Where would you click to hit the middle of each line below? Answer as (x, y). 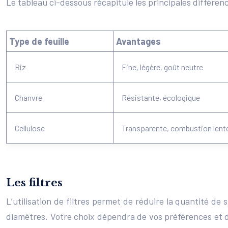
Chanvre (28, 97)
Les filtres (34, 183)
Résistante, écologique (161, 97)
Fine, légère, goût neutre (162, 67)
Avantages (138, 41)
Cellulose (30, 128)
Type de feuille (39, 41)
